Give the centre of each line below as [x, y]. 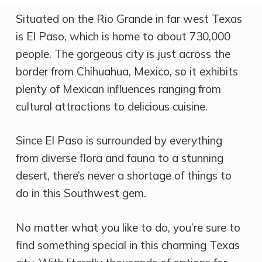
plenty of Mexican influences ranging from [118, 89]
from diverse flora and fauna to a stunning [119, 158]
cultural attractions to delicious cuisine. [111, 106]
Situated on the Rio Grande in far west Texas [129, 18]
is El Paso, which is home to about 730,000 [123, 36]
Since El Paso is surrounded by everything [119, 141]
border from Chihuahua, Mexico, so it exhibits [127, 71]
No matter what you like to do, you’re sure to [128, 227]
